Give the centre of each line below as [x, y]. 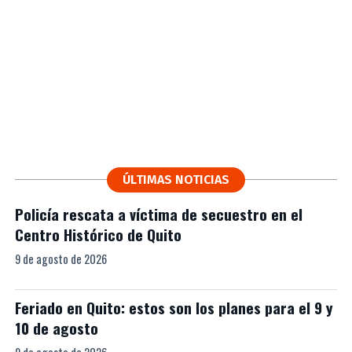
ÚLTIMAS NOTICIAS [176, 180]
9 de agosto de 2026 [60, 259]
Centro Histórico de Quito [98, 235]
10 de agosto [56, 328]
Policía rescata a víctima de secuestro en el [158, 214]
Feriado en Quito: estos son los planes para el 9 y [174, 308]
